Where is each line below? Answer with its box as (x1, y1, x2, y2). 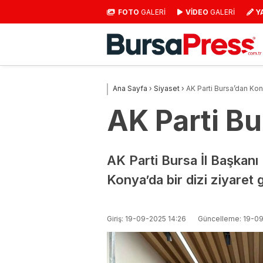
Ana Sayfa (113, 84, 147, 93)
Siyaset (154, 84, 180, 93)
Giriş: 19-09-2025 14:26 (107, 214, 186, 223)
